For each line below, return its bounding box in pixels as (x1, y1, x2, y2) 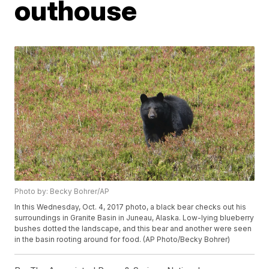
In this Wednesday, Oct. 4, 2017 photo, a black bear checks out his (14, 202, 247, 212)
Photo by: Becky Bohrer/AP (14, 187, 110, 196)
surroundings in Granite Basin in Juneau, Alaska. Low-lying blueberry (14, 213, 255, 223)
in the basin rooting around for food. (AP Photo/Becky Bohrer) (14, 235, 231, 244)
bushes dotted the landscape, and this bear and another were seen (14, 224, 252, 234)
